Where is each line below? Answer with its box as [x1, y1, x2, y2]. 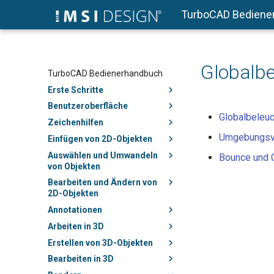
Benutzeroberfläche [48, 101, 128, 111]
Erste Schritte [48, 84, 103, 95]
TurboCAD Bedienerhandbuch [48, 68, 163, 78]
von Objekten [48, 161, 100, 171]
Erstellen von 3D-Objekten [48, 237, 153, 248]
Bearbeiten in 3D [48, 254, 114, 264]
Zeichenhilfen [48, 117, 103, 127]
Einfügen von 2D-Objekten [48, 133, 152, 144]
